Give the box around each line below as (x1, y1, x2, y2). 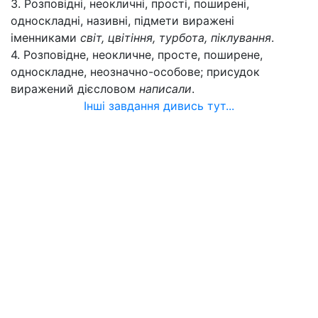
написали (139, 82, 192, 96)
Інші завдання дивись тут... (84, 99, 234, 113)
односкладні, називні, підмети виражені (11, 13, 234, 28)
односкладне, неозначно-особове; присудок (11, 65, 260, 79)
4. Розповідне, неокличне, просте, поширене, (11, 48, 263, 62)
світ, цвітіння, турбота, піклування (80, 31, 271, 45)
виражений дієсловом (11, 82, 139, 96)
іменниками (11, 31, 80, 45)
